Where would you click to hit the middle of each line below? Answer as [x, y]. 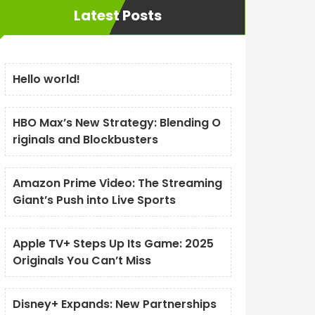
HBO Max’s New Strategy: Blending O [116, 123]
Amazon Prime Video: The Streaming [117, 183]
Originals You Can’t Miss [82, 261]
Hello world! [46, 79]
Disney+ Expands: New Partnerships [114, 304]
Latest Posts [118, 15]
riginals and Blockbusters [85, 140]
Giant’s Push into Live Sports [94, 200]
